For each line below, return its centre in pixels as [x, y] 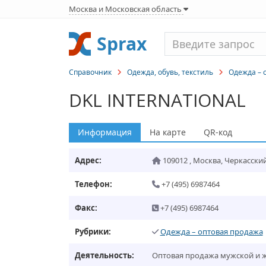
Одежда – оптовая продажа [211, 232]
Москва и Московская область [126, 9]
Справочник [90, 72]
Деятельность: [104, 255]
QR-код [218, 132]
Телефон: [93, 184]
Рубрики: [93, 232]
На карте [167, 132]
